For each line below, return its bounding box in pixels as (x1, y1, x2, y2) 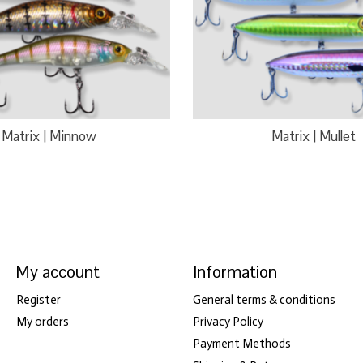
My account (15, 260, 100, 283)
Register (15, 293, 61, 308)
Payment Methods (192, 336, 291, 352)
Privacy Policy (192, 314, 263, 330)
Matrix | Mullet (271, 126, 357, 145)
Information (192, 260, 277, 283)
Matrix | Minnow (2, 126, 97, 145)
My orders (15, 314, 69, 330)
